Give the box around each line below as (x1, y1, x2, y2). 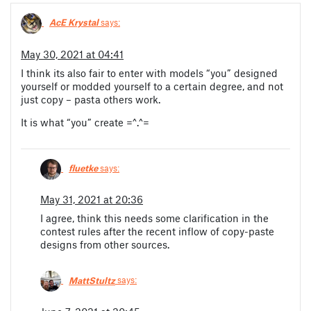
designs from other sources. (40, 238, 169, 251)
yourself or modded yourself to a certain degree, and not (21, 79, 283, 92)
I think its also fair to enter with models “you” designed (21, 66, 278, 79)
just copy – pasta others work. (21, 92, 160, 106)
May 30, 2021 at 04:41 (21, 47, 124, 60)
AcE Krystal (49, 17, 99, 28)
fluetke (69, 162, 98, 174)
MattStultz (69, 274, 115, 286)
